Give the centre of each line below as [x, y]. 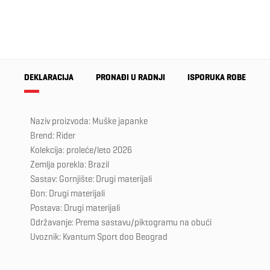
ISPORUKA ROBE [217, 78]
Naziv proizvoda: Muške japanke [89, 121]
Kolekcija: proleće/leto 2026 [81, 150]
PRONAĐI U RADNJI [130, 78]
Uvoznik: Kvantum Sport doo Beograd [99, 237]
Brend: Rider [53, 136]
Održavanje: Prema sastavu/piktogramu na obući [121, 223]
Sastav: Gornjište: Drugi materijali [91, 179]
